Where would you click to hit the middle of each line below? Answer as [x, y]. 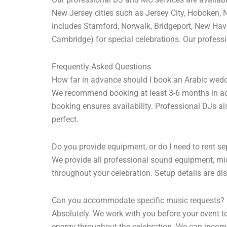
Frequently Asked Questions [101, 67]
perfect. [65, 120]
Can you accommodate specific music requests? [138, 201]
